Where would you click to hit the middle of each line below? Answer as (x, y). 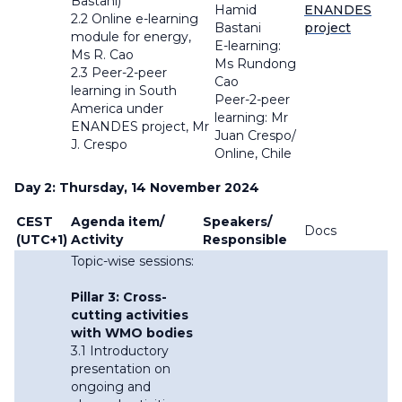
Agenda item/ (118, 222)
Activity (97, 240)
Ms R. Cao (106, 55)
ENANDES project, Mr (140, 127)
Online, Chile (255, 154)
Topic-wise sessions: (132, 262)
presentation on (121, 369)
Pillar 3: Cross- (119, 297)
